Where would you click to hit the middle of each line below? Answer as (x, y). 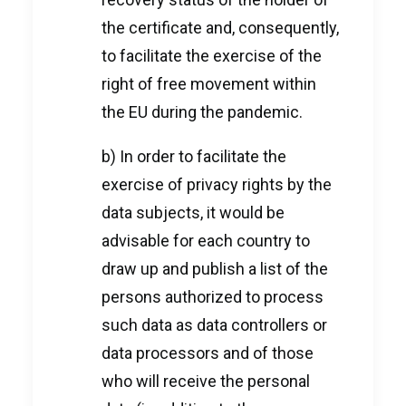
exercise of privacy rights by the (217, 184)
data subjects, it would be (193, 213)
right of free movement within (209, 84)
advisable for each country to (206, 241)
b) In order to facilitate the (194, 156)
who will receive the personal (206, 381)
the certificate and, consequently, (220, 28)
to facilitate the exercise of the (212, 56)
